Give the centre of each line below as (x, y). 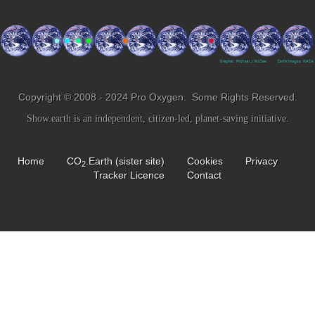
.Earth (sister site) (125, 161)
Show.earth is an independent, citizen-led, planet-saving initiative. (157, 118)
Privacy (262, 161)
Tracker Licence (129, 175)
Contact (204, 175)
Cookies (205, 161)
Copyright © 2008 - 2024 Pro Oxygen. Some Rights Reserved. (157, 97)
